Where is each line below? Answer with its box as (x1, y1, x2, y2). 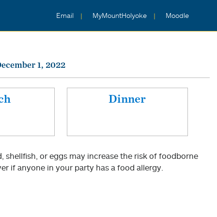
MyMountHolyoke (93, 12, 149, 19)
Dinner (108, 92, 146, 106)
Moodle (166, 12, 189, 19)
